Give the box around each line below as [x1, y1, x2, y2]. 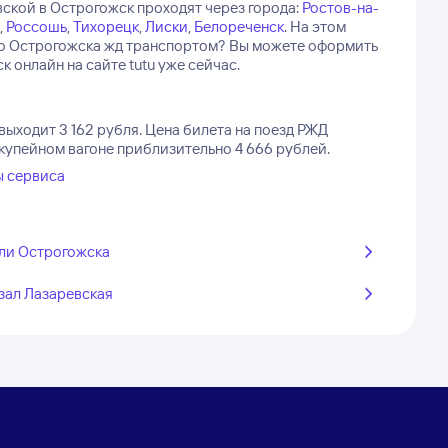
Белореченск [193, 17, 284, 36]
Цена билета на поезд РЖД [144, 120, 328, 139]
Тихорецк [72, 17, 139, 36]
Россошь [5, 17, 67, 36]
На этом [289, 17, 346, 36]
